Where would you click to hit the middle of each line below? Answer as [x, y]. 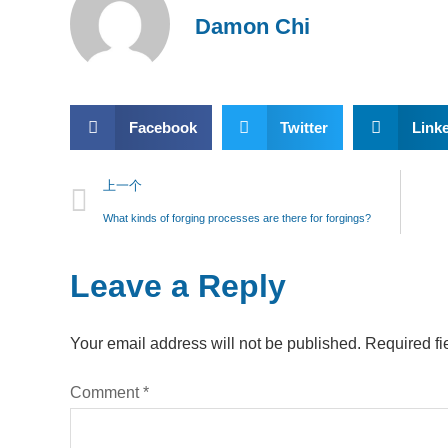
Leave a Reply [178, 286]
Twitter [304, 127]
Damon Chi [252, 27]
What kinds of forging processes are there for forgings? [237, 218]
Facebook [162, 127]
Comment [106, 392]
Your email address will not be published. [215, 343]
